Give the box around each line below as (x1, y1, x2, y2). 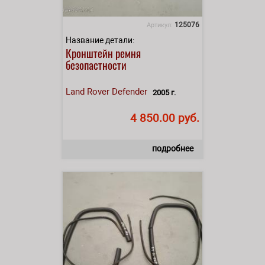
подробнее (152, 143, 193, 153)
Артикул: (147, 21, 174, 29)
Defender (112, 86, 147, 97)
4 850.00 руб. (130, 111, 199, 125)
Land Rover (66, 86, 109, 97)
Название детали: (66, 35, 134, 45)
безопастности (66, 56, 127, 73)
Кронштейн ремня (66, 44, 141, 61)
